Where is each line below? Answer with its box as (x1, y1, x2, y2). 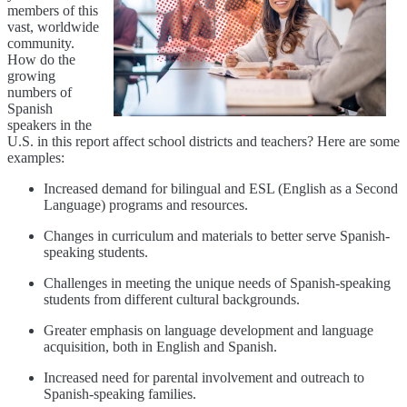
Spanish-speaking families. (44, 386, 196, 402)
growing (7, 68, 55, 84)
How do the (7, 52, 75, 68)
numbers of (7, 84, 72, 101)
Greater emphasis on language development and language (44, 323, 373, 339)
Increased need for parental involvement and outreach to (44, 370, 364, 386)
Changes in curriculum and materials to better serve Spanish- (44, 228, 390, 244)
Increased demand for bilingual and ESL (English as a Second (44, 181, 398, 197)
